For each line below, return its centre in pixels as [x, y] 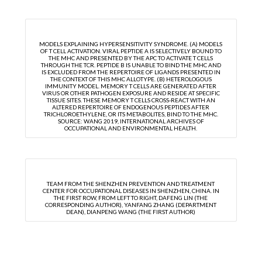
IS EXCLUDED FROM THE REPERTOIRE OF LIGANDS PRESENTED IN [131, 72]
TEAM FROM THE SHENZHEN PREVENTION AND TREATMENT [131, 183]
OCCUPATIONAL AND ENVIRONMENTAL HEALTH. [131, 128]
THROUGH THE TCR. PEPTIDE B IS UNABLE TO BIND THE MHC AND [131, 65]
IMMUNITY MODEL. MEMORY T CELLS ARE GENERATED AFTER [131, 86]
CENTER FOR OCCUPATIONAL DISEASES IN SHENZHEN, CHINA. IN [131, 190]
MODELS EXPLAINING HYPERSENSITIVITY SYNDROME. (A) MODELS [131, 44]
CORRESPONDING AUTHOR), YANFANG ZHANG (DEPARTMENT [131, 204]
